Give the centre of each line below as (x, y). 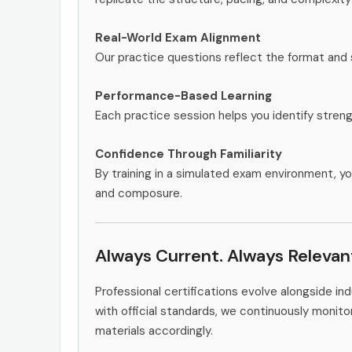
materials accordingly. (154, 330)
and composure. (139, 193)
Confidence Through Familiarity (189, 154)
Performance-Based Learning (183, 95)
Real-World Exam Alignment (178, 37)
